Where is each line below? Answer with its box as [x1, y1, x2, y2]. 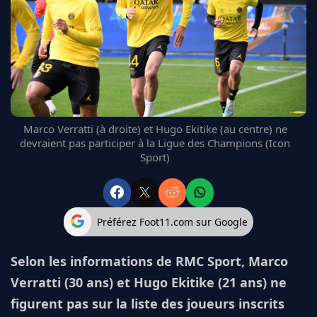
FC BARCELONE [21, 9, 86, 23]
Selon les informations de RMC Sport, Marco [11, 253, 288, 270]
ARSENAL [21, 60, 60, 74]
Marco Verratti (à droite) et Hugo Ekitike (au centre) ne [23, 122, 287, 137]
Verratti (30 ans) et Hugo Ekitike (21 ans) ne [11, 274, 287, 292]
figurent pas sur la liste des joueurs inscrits [11, 295, 284, 313]
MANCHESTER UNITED [21, 26, 116, 40]
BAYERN [21, 77, 54, 91]
